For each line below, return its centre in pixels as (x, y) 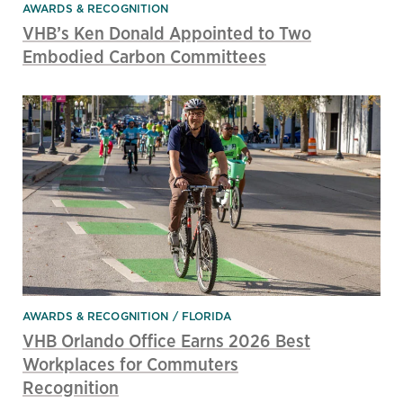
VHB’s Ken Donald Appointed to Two (167, 32)
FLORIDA (206, 316)
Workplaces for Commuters (130, 363)
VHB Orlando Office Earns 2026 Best (166, 340)
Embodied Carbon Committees (144, 56)
